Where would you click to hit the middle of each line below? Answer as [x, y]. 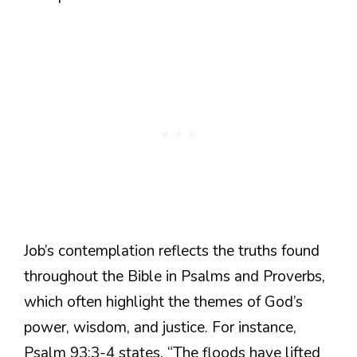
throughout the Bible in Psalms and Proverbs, [175, 276]
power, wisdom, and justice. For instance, [160, 327]
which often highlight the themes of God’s [163, 302]
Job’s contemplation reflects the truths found [172, 251]
